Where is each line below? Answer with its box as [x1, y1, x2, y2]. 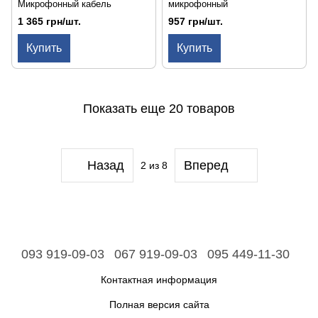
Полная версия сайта [109, 298, 209, 310]
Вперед [183, 158, 229, 172]
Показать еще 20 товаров [83, 101, 235, 116]
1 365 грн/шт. [18, 16, 81, 28]
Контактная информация [101, 273, 217, 285]
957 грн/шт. [168, 16, 223, 28]
